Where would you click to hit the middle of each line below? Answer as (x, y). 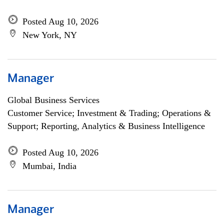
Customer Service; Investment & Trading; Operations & (109, 113)
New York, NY (50, 35)
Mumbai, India (49, 166)
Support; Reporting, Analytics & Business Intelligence (106, 126)
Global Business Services (53, 100)
